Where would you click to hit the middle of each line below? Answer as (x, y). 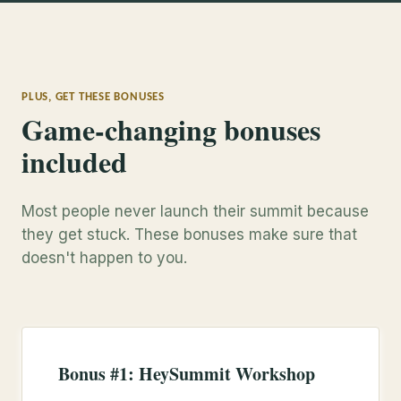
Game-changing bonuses (171, 129)
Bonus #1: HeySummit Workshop (187, 374)
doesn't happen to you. (104, 258)
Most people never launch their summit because (195, 211)
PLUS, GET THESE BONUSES (93, 97)
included (74, 162)
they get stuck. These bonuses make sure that (189, 235)
